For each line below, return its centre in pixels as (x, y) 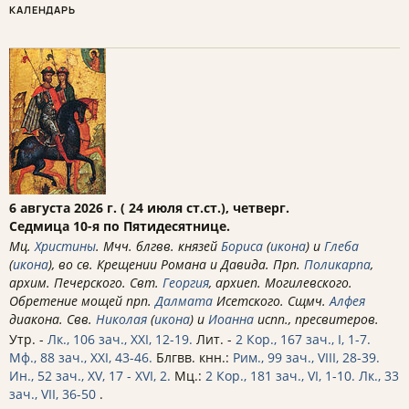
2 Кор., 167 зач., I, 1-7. (303, 339)
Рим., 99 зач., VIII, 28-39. (306, 357)
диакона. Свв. (52, 319)
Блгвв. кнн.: (193, 357)
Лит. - (214, 339)
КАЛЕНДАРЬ (42, 9)
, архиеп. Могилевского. (281, 282)
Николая (121, 319)
